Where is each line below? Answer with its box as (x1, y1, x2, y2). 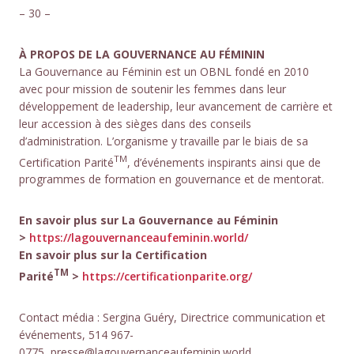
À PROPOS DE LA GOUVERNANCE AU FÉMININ (19, 46, 265, 62)
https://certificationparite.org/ (82, 268, 252, 284)
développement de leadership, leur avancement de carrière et (19, 98, 333, 114)
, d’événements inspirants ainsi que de (127, 154, 321, 170)
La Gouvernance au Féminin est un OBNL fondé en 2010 (19, 63, 309, 79)
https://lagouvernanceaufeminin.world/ (29, 230, 248, 246)
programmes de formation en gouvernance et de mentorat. (19, 171, 324, 187)
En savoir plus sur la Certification (19, 247, 207, 263)
